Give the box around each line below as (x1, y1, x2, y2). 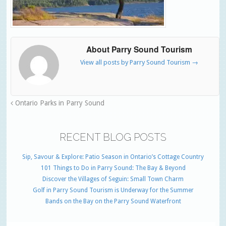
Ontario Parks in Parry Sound (13, 98, 105, 107)
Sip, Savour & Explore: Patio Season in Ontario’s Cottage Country (22, 153, 204, 160)
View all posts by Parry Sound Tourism (80, 59, 192, 67)
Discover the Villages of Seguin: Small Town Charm (42, 175, 184, 183)
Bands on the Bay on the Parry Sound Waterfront (45, 197, 181, 205)
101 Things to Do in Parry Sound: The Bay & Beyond (40, 164, 186, 172)
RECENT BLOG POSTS (60, 131, 166, 143)
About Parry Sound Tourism (86, 43, 192, 55)
